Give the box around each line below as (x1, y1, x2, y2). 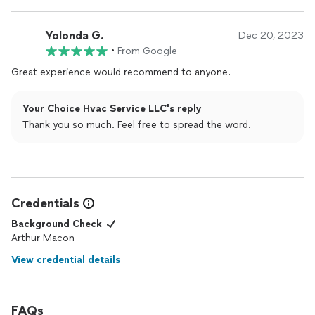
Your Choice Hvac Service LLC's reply (22, 103, 202, 115)
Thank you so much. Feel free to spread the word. (22, 119, 251, 131)
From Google (117, 45, 177, 57)
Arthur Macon (11, 232, 75, 244)
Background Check (11, 218, 102, 230)
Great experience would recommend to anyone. (11, 66, 231, 78)
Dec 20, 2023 (238, 30, 304, 41)
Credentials (11, 195, 79, 211)
